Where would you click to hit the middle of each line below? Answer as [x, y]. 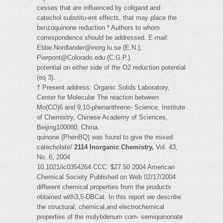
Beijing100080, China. [68, 127]
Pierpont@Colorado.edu [71, 58]
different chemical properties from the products [104, 187]
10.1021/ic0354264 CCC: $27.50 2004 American [106, 167]
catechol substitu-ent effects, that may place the [107, 18]
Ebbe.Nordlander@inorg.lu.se [79, 48]
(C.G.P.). [118, 58]
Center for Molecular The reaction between [98, 98]
